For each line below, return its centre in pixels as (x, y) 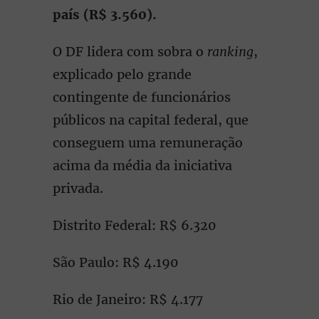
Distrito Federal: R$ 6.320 (134, 225)
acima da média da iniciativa (142, 166)
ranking (230, 52)
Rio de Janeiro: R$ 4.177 (128, 299)
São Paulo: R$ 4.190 (115, 262)
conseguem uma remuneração (148, 143)
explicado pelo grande (122, 74)
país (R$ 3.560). (105, 15)
